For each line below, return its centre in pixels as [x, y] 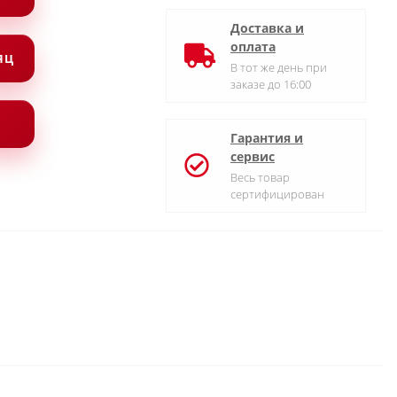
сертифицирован [277, 194]
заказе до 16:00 [271, 84]
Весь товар [260, 177]
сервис [253, 156]
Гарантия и [267, 138]
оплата [253, 47]
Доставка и [267, 28]
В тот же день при [279, 67]
